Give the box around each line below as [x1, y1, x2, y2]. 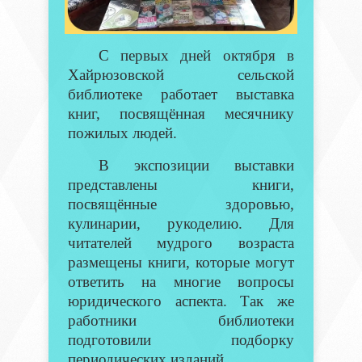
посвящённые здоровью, [67, 196, 295, 213]
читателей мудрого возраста [67, 234, 295, 252]
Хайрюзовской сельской [67, 66, 295, 84]
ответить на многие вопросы [67, 273, 295, 291]
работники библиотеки [67, 312, 295, 330]
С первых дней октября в [98, 47, 295, 65]
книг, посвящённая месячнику [67, 105, 295, 123]
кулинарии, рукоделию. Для [67, 215, 295, 233]
